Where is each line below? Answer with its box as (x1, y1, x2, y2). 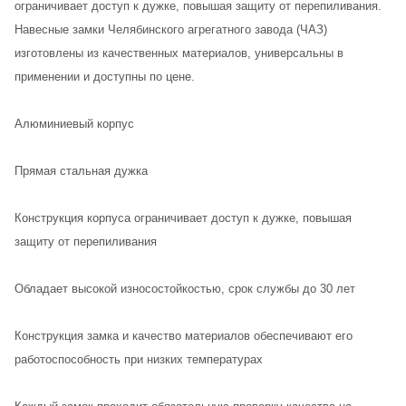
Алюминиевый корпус (14, 116, 134, 130)
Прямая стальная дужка (14, 163, 148, 178)
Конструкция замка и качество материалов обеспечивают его (14, 328, 353, 343)
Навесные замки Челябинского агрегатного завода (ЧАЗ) (14, 22, 327, 36)
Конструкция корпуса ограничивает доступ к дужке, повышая (14, 210, 352, 225)
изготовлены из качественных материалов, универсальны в (14, 45, 343, 60)
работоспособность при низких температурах (14, 352, 263, 366)
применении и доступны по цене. (14, 69, 195, 83)
